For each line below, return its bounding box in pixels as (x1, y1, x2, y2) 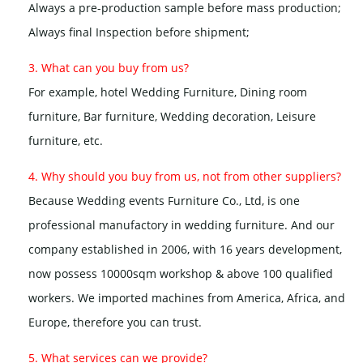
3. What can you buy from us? (28, 60, 189, 76)
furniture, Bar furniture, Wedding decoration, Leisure (28, 109, 316, 125)
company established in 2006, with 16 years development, (28, 241, 342, 258)
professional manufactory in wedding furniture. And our (28, 217, 335, 233)
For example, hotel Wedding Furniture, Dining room (28, 84, 307, 100)
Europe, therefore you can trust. (28, 314, 202, 331)
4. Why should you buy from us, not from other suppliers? (28, 169, 341, 185)
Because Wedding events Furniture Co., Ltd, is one (28, 193, 300, 209)
